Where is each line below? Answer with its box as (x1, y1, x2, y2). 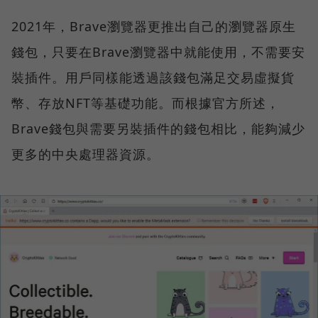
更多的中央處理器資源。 (11, 146, 160, 163)
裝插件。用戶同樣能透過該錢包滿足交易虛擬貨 (11, 69, 295, 87)
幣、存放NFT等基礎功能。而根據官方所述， (11, 94, 280, 112)
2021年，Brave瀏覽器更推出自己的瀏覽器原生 (11, 18, 296, 35)
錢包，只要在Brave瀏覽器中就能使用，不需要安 (11, 43, 305, 61)
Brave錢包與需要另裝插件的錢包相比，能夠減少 (11, 120, 305, 138)
